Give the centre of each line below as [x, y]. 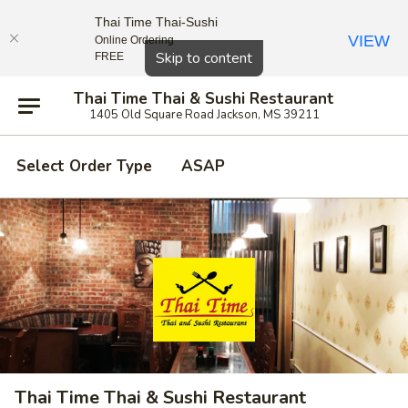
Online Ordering [134, 40]
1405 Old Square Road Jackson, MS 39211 [204, 114]
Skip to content [204, 58]
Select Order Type [84, 166]
